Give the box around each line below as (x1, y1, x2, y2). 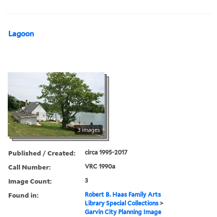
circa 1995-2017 (85, 148, 128, 156)
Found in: (8, 190, 39, 200)
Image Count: (8, 176, 52, 186)
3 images (77, 125, 100, 133)
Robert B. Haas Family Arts (85, 190, 161, 198)
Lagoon (8, 29, 34, 38)
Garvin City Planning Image (85, 208, 162, 216)
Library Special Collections (85, 199, 159, 207)
